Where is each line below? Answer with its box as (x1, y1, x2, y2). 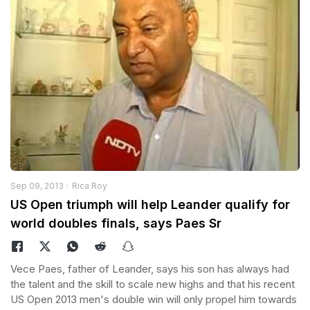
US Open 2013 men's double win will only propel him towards (10, 292, 297, 306)
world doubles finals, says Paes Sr (10, 215, 221, 230)
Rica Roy (72, 180, 107, 191)
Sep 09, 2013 (10, 180, 64, 191)
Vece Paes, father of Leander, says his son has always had (10, 262, 289, 275)
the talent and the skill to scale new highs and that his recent (10, 277, 295, 291)
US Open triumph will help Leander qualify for (10, 197, 290, 212)
